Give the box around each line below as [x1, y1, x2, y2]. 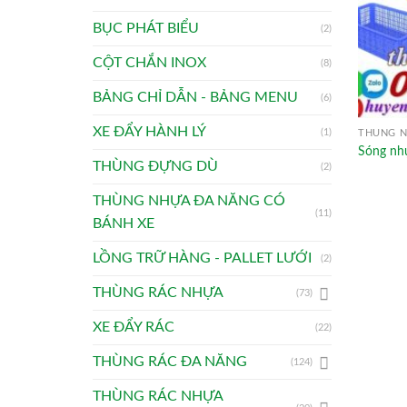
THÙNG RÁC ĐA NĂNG [93, 354, 247, 370]
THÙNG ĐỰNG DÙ [93, 159, 218, 174]
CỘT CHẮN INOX [93, 55, 206, 71]
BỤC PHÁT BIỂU [93, 21, 199, 36]
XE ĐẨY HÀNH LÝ [93, 124, 206, 140]
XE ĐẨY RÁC [93, 320, 174, 335]
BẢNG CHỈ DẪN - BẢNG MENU [93, 90, 298, 105]
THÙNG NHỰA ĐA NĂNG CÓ [93, 194, 285, 209]
